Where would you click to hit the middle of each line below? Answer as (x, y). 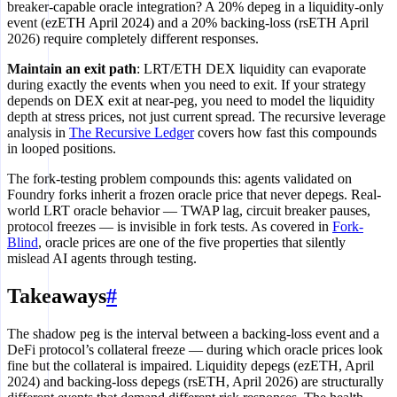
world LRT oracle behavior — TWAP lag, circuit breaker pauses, (189, 211)
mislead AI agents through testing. (102, 259)
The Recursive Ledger (132, 133)
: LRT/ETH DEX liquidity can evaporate (251, 69)
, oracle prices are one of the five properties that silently (192, 243)
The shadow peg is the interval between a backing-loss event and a (193, 334)
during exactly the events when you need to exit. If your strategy (187, 85)
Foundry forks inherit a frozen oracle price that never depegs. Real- (194, 195)
